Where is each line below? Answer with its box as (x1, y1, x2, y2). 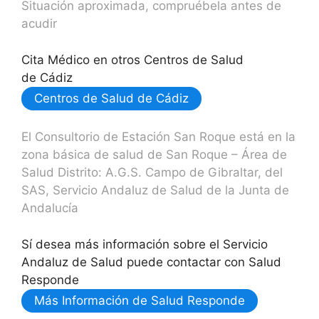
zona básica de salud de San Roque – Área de (21, 147, 287, 162)
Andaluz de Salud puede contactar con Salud (21, 254, 281, 269)
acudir (21, 16, 57, 31)
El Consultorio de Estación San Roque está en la (21, 130, 296, 144)
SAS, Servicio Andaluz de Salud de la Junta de (21, 183, 289, 197)
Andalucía (21, 201, 78, 215)
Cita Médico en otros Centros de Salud (21, 52, 244, 67)
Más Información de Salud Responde (34, 293, 245, 308)
